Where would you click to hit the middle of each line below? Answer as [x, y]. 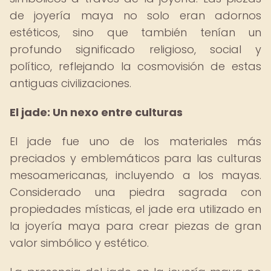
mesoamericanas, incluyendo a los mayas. [135, 175]
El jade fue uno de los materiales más [135, 141]
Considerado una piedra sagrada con [135, 192]
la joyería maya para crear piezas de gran [135, 226]
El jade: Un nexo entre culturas [96, 112]
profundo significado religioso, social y [135, 49]
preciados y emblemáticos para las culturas [135, 158]
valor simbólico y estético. [79, 243]
